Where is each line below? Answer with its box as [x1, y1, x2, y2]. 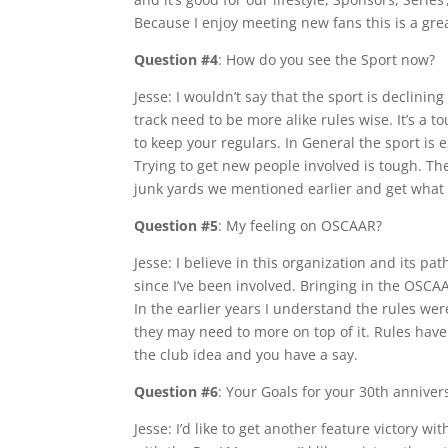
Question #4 [134, 50, 219, 69]
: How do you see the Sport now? [218, 50, 436, 69]
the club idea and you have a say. [134, 345, 359, 364]
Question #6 [134, 382, 219, 401]
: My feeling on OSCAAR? [218, 216, 383, 235]
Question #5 [134, 216, 219, 235]
